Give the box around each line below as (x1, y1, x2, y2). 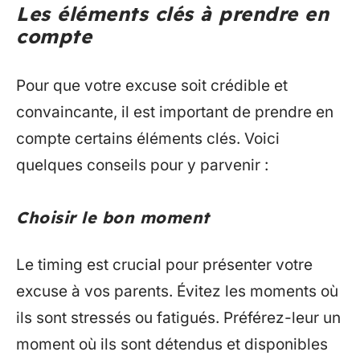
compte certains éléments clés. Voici (16, 129, 280, 148)
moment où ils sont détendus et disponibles (16, 335, 328, 354)
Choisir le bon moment (16, 207, 210, 227)
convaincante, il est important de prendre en (16, 102, 333, 121)
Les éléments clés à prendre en (16, 2, 329, 27)
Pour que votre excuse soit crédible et (16, 76, 288, 95)
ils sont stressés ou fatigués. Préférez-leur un (16, 309, 341, 328)
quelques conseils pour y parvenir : (16, 155, 268, 174)
